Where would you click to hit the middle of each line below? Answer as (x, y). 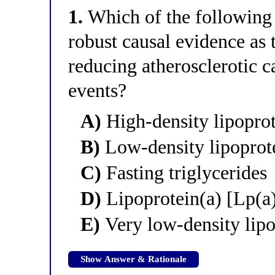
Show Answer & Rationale (134, 259)
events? (98, 90)
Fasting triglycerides (184, 172)
